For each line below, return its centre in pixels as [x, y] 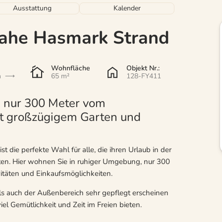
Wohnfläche [70, 68]
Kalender [127, 8]
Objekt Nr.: [143, 68]
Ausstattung [32, 8]
